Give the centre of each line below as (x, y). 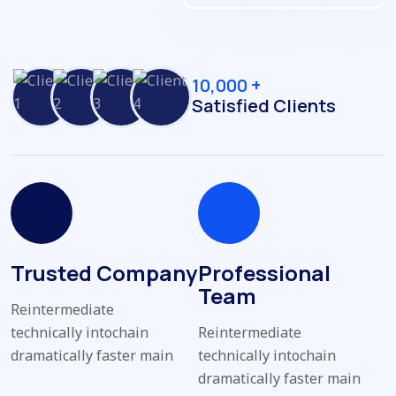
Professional (264, 272)
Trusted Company (104, 272)
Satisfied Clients (264, 105)
